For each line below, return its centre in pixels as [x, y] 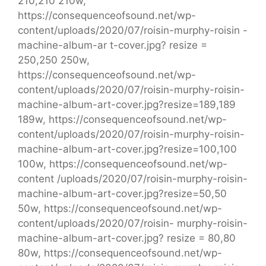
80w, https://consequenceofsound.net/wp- [120, 253]
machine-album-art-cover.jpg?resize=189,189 [127, 104]
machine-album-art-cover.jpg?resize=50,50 [122, 193]
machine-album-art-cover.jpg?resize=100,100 [127, 149]
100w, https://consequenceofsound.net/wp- [123, 164]
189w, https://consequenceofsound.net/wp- [122, 119]
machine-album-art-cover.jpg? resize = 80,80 [127, 238]
